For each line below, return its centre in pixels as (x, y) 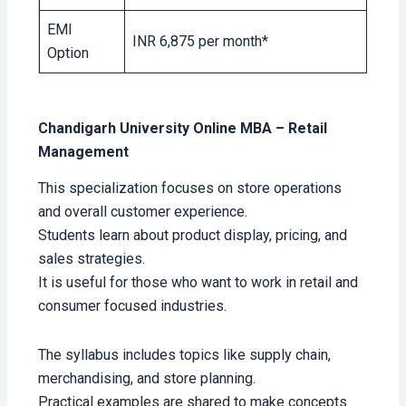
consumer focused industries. (133, 306)
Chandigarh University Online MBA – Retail (183, 128)
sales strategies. (92, 259)
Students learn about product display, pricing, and (193, 236)
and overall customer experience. (143, 212)
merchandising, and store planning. (147, 379)
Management (84, 151)
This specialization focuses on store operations (190, 188)
